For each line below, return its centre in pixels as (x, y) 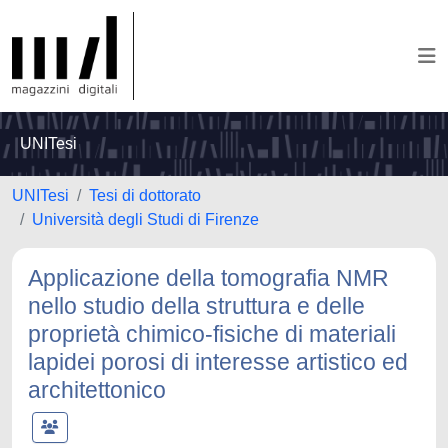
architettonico (97, 390)
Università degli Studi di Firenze (145, 219)
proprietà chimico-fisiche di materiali (212, 334)
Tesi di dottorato (145, 195)
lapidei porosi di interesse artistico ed (218, 362)
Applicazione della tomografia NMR (208, 278)
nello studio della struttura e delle (196, 306)
